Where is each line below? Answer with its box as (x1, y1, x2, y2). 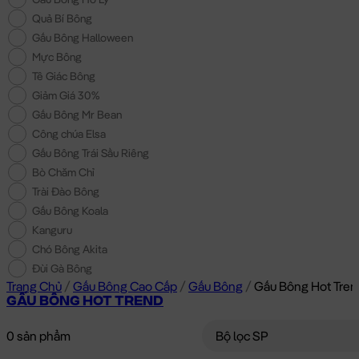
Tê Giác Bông (32, 69, 95, 84)
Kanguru (32, 223, 72, 238)
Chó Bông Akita (32, 242, 107, 257)
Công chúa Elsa (32, 127, 106, 142)
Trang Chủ (6, 278, 62, 295)
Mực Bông (32, 50, 82, 65)
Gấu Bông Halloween (32, 30, 133, 46)
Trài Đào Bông (32, 184, 99, 200)
